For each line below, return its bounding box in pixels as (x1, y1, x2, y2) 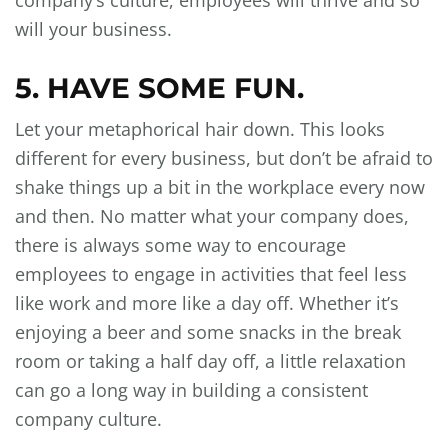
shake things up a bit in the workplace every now (15, 175, 425, 200)
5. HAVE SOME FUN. (15, 71, 304, 106)
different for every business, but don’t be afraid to (15, 146, 433, 171)
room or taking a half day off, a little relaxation (15, 349, 406, 374)
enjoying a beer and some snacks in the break (15, 320, 401, 345)
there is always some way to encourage (15, 233, 346, 258)
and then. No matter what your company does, (15, 204, 409, 229)
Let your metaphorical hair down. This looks (15, 117, 385, 142)
